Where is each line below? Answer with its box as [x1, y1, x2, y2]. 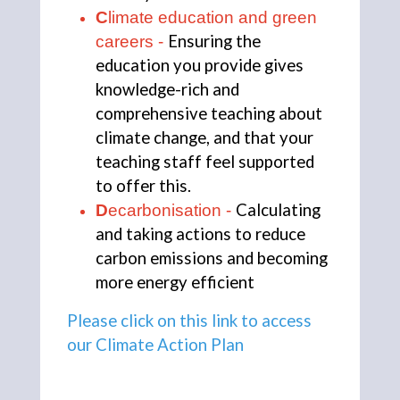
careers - [96, 32, 168, 52]
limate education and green [108, 8, 317, 28]
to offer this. [96, 176, 191, 196]
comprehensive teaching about [96, 104, 322, 124]
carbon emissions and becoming [96, 248, 328, 269]
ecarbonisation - [108, 201, 236, 221]
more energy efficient [96, 272, 254, 293]
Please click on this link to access [67, 311, 312, 331]
